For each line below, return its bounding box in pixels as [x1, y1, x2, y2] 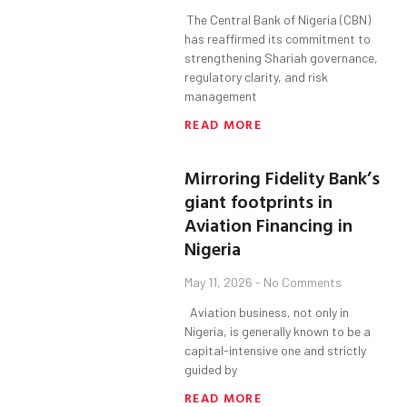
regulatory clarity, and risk [184, 69, 329, 85]
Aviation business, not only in [184, 304, 350, 321]
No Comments [261, 274, 342, 291]
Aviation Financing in [184, 211, 353, 239]
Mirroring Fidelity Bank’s [184, 164, 381, 192]
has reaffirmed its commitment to [184, 31, 372, 47]
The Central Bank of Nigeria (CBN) [184, 12, 372, 28]
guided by [184, 362, 238, 378]
